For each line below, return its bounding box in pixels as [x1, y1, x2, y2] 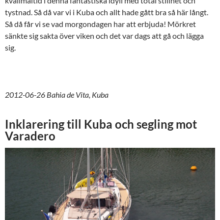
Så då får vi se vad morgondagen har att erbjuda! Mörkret [5, 19, 196, 29]
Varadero [5, 129, 55, 143]
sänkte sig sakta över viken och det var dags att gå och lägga [5, 31, 204, 41]
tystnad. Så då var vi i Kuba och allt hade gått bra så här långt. [5, 7, 208, 17]
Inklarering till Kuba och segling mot [5, 117, 197, 132]
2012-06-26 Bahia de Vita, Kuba [5, 90, 109, 100]
